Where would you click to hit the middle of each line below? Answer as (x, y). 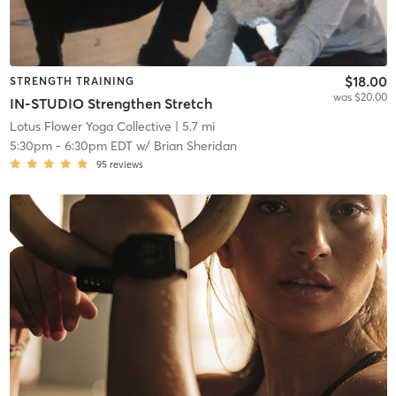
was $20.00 (360, 96)
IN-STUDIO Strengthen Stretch (111, 104)
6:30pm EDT (98, 146)
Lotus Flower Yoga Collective (90, 127)
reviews (126, 165)
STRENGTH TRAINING (72, 80)
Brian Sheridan (195, 146)
